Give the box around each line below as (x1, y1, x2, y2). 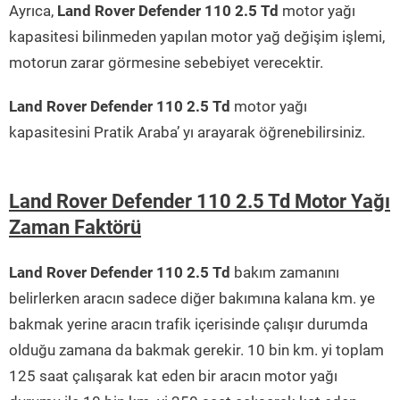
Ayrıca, (9, 2, 57, 21)
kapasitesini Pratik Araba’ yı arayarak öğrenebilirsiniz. (9, 123, 365, 142)
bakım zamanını (230, 263, 339, 282)
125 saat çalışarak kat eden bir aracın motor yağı (9, 367, 337, 386)
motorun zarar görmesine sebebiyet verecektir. (9, 54, 323, 72)
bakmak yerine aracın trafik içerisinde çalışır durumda (9, 315, 368, 334)
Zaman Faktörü (9, 216, 141, 239)
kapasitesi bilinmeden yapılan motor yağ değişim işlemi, (9, 28, 385, 46)
